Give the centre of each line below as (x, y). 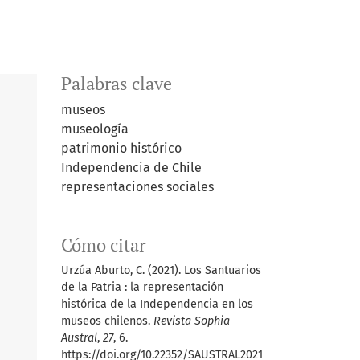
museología (95, 129)
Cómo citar (103, 245)
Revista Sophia (192, 321)
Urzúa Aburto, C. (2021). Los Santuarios (161, 270)
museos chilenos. (107, 321)
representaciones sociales (137, 186)
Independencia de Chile (131, 167)
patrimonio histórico (121, 148)
